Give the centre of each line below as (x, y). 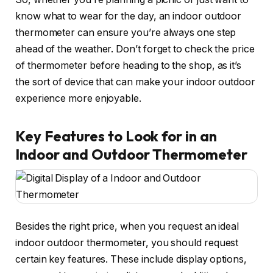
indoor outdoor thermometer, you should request (127, 243)
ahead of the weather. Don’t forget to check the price (135, 49)
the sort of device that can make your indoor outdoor (135, 82)
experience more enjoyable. (78, 99)
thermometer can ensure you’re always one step (126, 33)
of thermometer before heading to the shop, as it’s (129, 66)
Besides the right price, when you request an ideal (127, 227)
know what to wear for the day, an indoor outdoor (129, 16)
